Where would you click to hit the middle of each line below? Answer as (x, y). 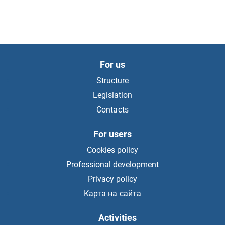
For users (113, 134)
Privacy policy (113, 179)
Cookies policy (113, 150)
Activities (118, 218)
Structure (113, 81)
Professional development (113, 164)
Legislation (113, 95)
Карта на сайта (113, 194)
